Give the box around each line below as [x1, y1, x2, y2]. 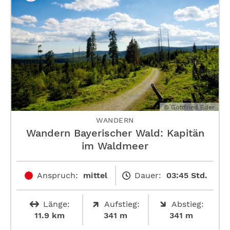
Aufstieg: [104, 199, 140, 209]
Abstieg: [171, 199, 204, 209]
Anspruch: [36, 170, 78, 181]
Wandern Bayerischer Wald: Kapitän [26, 127, 204, 140]
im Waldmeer [82, 140, 148, 152]
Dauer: [134, 170, 161, 181]
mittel [83, 170, 107, 181]
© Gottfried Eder [164, 104, 215, 111]
